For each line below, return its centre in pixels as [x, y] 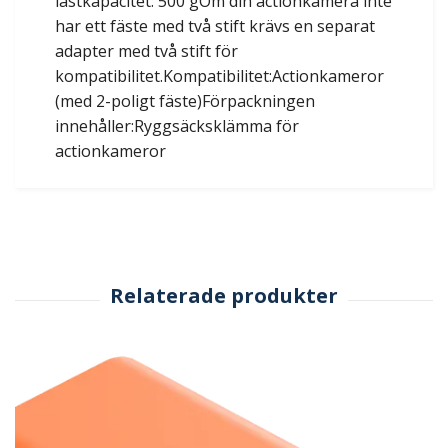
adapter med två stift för [146, 51]
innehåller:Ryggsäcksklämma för [177, 126]
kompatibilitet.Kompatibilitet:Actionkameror [219, 76]
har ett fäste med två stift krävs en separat [215, 26]
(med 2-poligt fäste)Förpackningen [185, 101]
